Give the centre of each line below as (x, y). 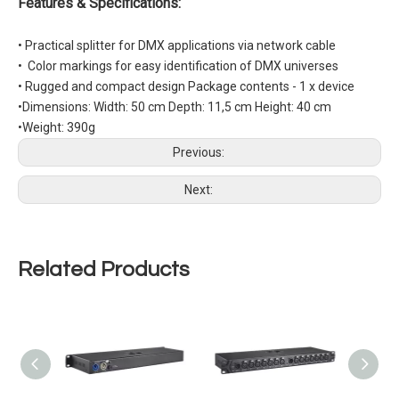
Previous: (199, 152)
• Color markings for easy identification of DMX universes (179, 65)
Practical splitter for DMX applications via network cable (182, 45)
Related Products (104, 269)
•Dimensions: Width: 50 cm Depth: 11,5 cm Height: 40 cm (175, 106)
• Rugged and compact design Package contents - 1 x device (186, 86)
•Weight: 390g (57, 127)
